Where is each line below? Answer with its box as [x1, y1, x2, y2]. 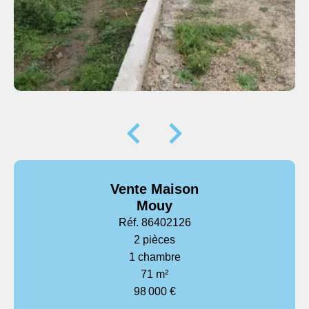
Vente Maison [110, 181, 199, 197]
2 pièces [134, 234, 175, 246]
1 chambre [128, 251, 181, 263]
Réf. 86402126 [118, 217, 191, 228]
